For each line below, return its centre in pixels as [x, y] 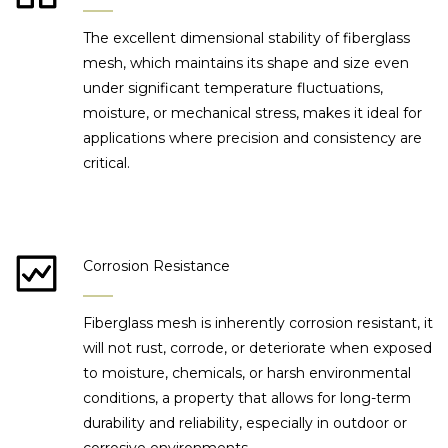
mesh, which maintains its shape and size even [246, 63]
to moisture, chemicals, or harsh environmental [247, 373]
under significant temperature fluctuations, [233, 88]
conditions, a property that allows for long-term [247, 398]
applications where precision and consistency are [253, 138]
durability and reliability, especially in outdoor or [245, 423]
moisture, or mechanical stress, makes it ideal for [253, 113]
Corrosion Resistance [157, 266]
